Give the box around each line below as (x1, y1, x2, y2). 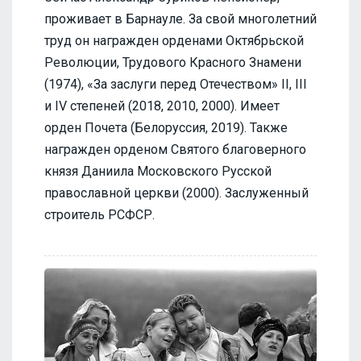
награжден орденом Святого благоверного (44, 141, 306, 157)
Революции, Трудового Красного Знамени (44, 54, 301, 70)
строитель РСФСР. (44, 206, 155, 222)
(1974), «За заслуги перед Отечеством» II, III (44, 76, 307, 92)
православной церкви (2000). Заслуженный (44, 185, 309, 201)
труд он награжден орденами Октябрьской (44, 32, 304, 48)
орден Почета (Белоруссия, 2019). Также (44, 119, 288, 135)
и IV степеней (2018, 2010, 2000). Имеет (44, 98, 280, 114)
